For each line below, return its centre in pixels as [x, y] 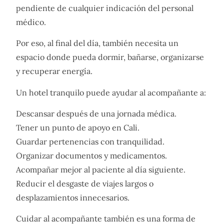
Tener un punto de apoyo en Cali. [78, 127]
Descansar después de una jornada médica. [96, 113]
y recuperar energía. [54, 71]
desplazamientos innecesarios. [73, 197]
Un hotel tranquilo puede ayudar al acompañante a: [111, 92]
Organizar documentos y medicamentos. [91, 155]
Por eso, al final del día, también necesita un [97, 43]
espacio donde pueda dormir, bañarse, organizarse [110, 57]
